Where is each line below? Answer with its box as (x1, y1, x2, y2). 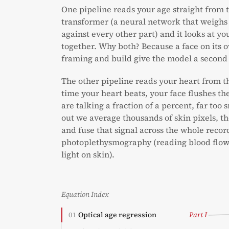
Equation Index (61, 189, 109, 199)
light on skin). (61, 149, 114, 160)
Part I (189, 210, 207, 220)
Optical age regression (78, 210, 156, 220)
